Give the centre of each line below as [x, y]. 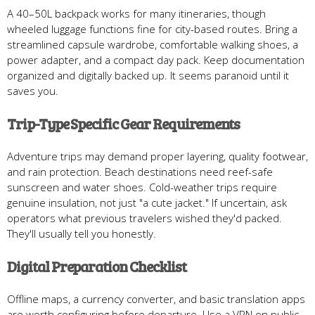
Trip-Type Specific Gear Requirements [124, 123]
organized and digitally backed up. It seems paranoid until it [148, 75]
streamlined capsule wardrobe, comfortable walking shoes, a [153, 44]
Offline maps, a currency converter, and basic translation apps [156, 298]
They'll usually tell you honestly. [82, 233]
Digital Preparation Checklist [97, 266]
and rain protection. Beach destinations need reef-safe [140, 171]
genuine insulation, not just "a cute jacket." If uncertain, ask [147, 202]
